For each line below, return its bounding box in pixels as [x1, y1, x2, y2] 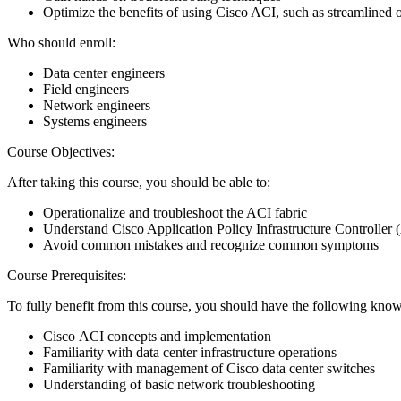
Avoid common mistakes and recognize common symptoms [43, 236, 379, 252]
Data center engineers [43, 64, 165, 81]
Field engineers [43, 81, 129, 97]
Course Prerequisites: [7, 267, 126, 283]
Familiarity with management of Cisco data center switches [43, 360, 375, 376]
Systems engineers [43, 113, 147, 129]
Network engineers [43, 97, 150, 113]
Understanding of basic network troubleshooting [43, 376, 315, 392]
